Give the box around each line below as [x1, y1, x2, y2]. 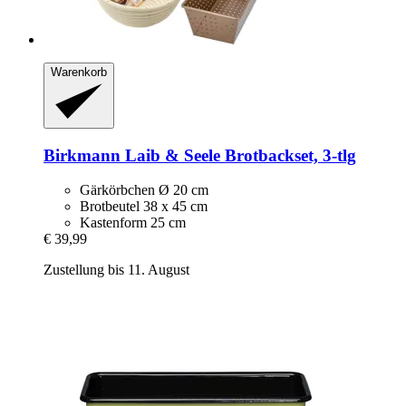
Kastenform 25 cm [80, 215, 186, 231]
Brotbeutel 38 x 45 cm [80, 198, 208, 215]
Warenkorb [51, 65, 107, 80]
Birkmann [43, 145, 121, 165]
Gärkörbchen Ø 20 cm [80, 182, 208, 198]
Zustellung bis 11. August [43, 262, 189, 278]
